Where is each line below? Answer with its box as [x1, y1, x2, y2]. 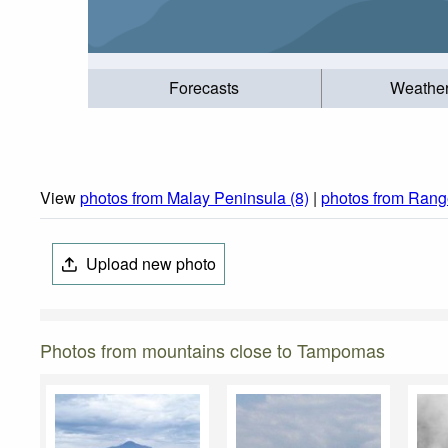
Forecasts [169, 76, 240, 100]
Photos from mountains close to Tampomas [40, 337, 385, 364]
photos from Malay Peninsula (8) [80, 186, 309, 210]
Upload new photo [82, 252, 217, 276]
